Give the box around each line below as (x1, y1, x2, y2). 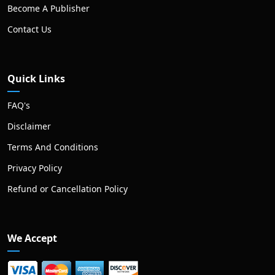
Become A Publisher (7, 2, 90, 15)
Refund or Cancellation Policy (7, 183, 128, 195)
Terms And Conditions (7, 141, 98, 153)
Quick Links (7, 72, 65, 86)
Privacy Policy (7, 162, 62, 174)
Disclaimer (7, 120, 51, 133)
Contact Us (7, 23, 52, 36)
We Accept (7, 231, 57, 246)
